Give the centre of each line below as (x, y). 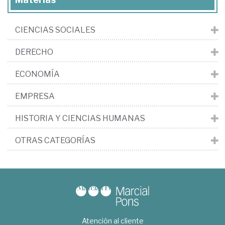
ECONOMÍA (37, 74)
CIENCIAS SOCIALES (55, 30)
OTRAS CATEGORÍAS (55, 140)
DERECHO (34, 52)
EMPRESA (35, 96)
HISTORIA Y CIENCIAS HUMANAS (80, 118)
